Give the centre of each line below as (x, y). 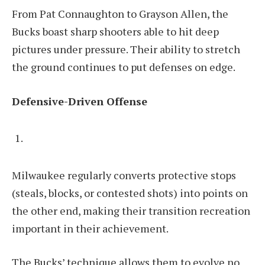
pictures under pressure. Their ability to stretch (126, 49)
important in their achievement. (90, 228)
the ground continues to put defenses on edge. (124, 67)
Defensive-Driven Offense (80, 101)
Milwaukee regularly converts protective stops (124, 175)
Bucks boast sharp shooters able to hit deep (115, 32)
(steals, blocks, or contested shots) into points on (130, 193)
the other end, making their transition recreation (131, 210)
